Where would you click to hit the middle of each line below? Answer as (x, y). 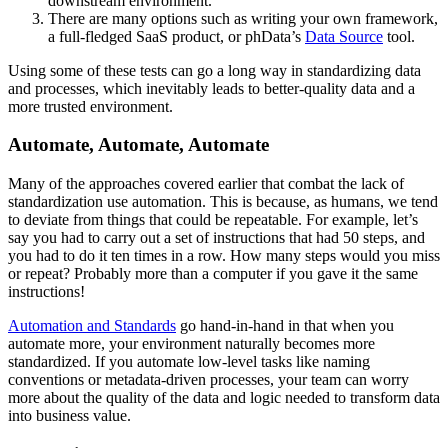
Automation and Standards (92, 325)
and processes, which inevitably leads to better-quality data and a (211, 88)
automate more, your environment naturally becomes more (191, 343)
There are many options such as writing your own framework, (243, 18)
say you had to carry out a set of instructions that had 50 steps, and (216, 237)
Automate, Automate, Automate (138, 145)
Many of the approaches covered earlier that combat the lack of (206, 183)
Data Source (344, 36)
